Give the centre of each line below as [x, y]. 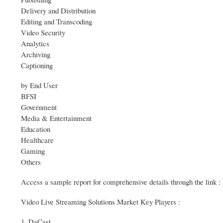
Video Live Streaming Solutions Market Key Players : [101, 202]
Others [31, 162]
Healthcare [37, 140]
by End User [39, 85]
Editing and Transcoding [56, 22]
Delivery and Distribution [58, 11]
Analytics [35, 44]
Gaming [33, 151]
